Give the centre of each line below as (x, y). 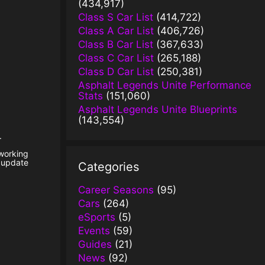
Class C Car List (116, 58)
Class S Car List (116, 17)
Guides (95, 244)
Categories (109, 167)
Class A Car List (116, 30)
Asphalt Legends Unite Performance (165, 85)
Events (94, 230)
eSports (97, 217)
